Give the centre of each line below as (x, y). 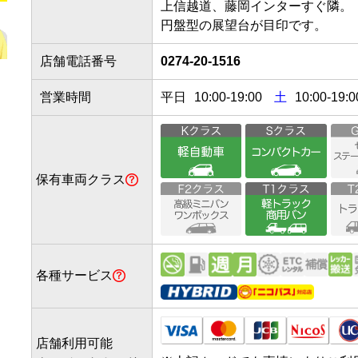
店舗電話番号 (78, 61)
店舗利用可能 (74, 343)
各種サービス (74, 275)
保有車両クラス (81, 179)
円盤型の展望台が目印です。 (244, 25)
